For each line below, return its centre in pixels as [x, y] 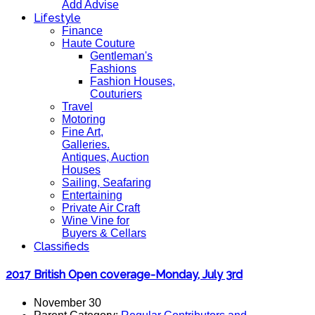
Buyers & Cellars [104, 233]
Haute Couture [98, 43]
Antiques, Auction [105, 157]
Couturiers [116, 94]
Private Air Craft [101, 208]
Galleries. [86, 144]
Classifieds [62, 246]
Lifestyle [57, 18]
